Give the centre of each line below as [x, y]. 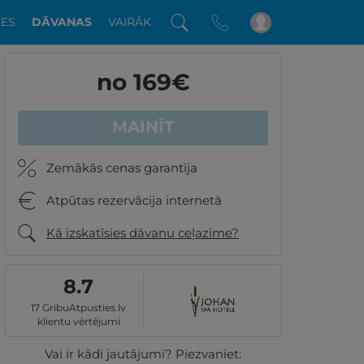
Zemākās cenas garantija [122, 168]
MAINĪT [143, 127]
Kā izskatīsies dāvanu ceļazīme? [143, 233]
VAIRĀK [130, 22]
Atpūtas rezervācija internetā [134, 200]
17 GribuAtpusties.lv [78, 308]
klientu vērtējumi [78, 321]
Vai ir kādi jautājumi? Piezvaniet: [143, 354]
